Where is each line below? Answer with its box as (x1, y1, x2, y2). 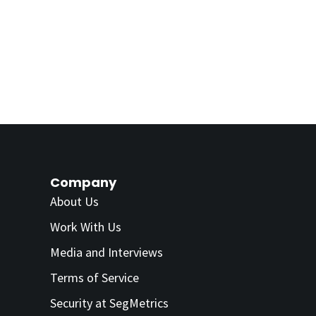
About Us (50, 193, 99, 209)
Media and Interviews (50, 243, 163, 260)
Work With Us (50, 218, 121, 235)
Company (50, 173, 116, 191)
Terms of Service (50, 269, 139, 286)
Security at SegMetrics (50, 294, 169, 311)
